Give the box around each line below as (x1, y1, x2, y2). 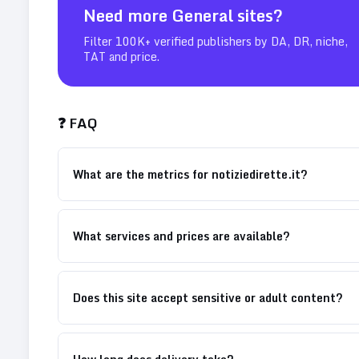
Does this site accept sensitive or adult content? (73, 288, 343, 307)
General (171, 2, 233, 29)
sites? (233, 2, 283, 29)
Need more (83, 2, 171, 29)
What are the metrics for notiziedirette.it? (73, 164, 308, 184)
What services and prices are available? (73, 226, 290, 245)
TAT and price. (83, 46, 159, 66)
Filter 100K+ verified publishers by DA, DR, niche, (83, 31, 348, 50)
